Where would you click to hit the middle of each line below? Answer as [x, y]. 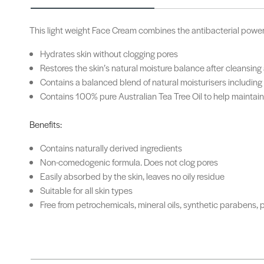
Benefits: [45, 124]
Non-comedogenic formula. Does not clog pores [129, 161]
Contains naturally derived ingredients [111, 147]
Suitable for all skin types [86, 190]
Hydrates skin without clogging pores [109, 53]
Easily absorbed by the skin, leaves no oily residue [132, 176]
